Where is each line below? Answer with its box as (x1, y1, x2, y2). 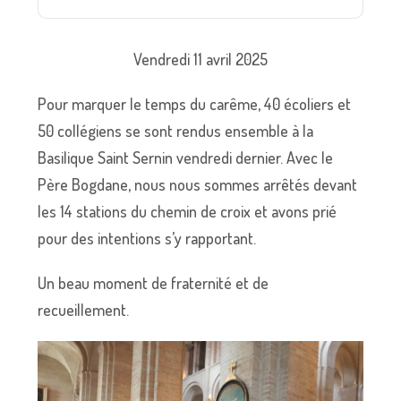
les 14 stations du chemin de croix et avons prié (38, 201, 337, 221)
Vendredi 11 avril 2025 (133, 49, 268, 69)
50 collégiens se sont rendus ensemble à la (38, 121, 314, 141)
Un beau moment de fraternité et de (38, 273, 269, 293)
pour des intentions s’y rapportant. (38, 228, 257, 248)
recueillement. (38, 300, 130, 320)
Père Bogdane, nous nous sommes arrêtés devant (38, 175, 358, 194)
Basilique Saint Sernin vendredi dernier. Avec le (38, 148, 334, 167)
